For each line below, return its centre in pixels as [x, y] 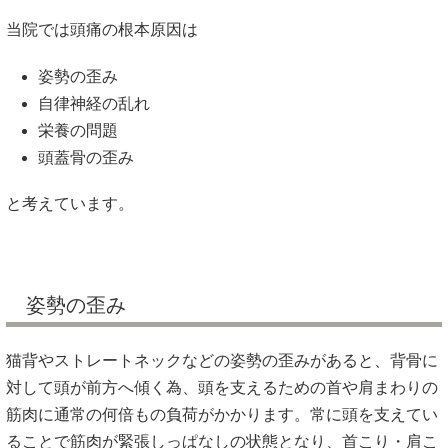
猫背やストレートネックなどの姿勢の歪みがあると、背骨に [222, 361]
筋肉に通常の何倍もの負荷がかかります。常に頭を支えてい [222, 415]
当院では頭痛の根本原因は [102, 30]
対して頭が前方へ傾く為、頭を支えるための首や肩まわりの [222, 388]
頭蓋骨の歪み [86, 157]
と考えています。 [70, 203]
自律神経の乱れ [94, 103]
